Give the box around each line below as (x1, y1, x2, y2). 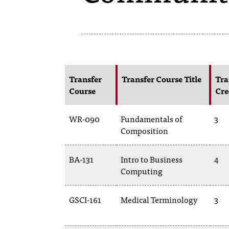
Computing (121, 164, 163, 177)
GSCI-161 (69, 193, 101, 206)
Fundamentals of (121, 112, 182, 125)
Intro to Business (121, 152, 182, 166)
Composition (121, 124, 168, 137)
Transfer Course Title (122, 72, 201, 85)
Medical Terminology (121, 193, 197, 206)
